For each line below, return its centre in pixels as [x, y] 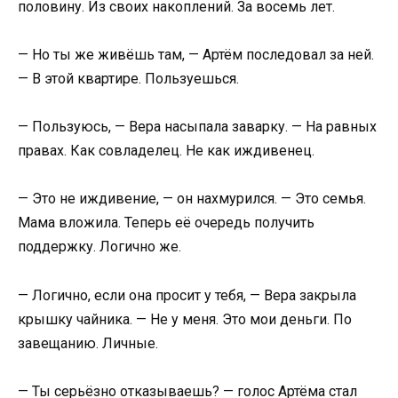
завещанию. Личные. [88, 343]
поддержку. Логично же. [99, 247]
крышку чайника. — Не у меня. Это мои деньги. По [185, 319]
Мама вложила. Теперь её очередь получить [166, 223]
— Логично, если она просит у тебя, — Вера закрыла [187, 295]
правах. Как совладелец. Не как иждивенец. [166, 151]
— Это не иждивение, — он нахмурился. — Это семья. [192, 199]
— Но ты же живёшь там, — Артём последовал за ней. [196, 55]
